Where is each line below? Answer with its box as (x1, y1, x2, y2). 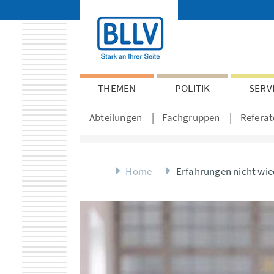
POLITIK (175, 81, 210, 95)
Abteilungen (89, 111, 143, 124)
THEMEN (98, 81, 136, 95)
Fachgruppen (162, 111, 220, 124)
